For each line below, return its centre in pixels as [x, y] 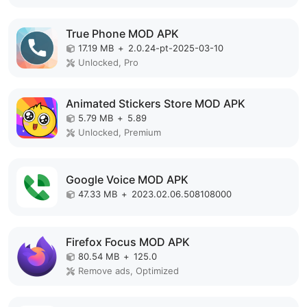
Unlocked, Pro [108, 62]
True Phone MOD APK [122, 34]
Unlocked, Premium [120, 132]
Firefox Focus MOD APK [128, 242]
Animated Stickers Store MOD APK [156, 103]
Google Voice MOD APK [127, 179]
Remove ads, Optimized [128, 271]
